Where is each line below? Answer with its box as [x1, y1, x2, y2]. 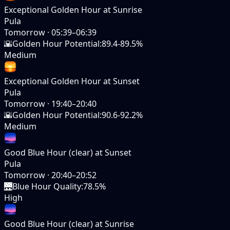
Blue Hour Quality [12, 180, 81, 192]
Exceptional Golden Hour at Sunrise [4, 4, 142, 15]
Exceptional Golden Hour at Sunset [4, 75, 140, 87]
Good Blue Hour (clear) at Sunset [4, 146, 131, 158]
